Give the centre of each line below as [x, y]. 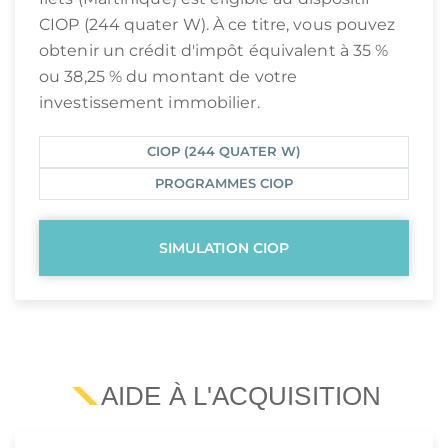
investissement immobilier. [149, 103]
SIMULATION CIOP [224, 248]
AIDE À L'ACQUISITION [241, 396]
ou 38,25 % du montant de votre [168, 77]
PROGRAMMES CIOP [224, 184]
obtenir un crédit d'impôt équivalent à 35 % [214, 51]
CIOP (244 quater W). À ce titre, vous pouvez [217, 25]
